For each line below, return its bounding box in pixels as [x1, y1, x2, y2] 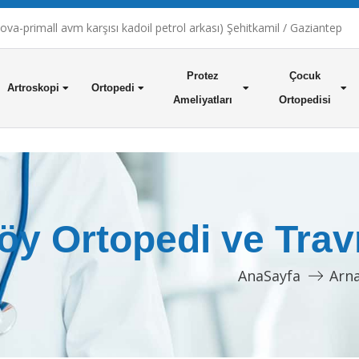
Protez [187, 70, 220, 82]
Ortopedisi [278, 94, 331, 106]
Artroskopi [6, 82, 59, 94]
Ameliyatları [173, 94, 233, 106]
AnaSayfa [238, 266, 301, 285]
